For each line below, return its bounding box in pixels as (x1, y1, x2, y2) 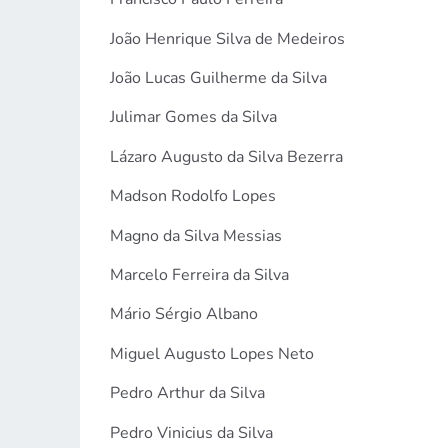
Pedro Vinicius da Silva (109, 421, 273, 444)
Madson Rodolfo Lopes (109, 185, 276, 208)
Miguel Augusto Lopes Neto (109, 342, 314, 365)
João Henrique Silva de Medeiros (109, 27, 345, 50)
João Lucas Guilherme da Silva (109, 67, 327, 90)
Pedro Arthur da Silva (109, 382, 265, 405)
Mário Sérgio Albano (109, 303, 258, 326)
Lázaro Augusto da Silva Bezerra (109, 145, 343, 168)
